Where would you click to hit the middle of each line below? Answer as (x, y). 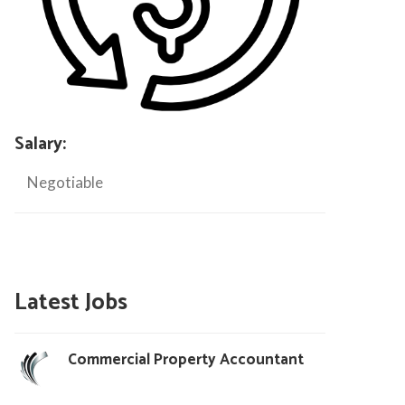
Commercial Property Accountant (185, 359)
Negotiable (65, 182)
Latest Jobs (71, 302)
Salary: (40, 144)
